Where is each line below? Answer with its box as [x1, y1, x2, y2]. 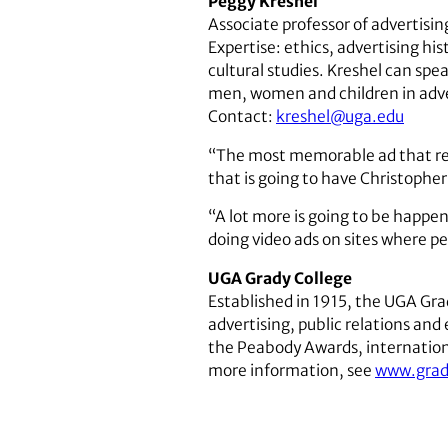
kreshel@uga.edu [276, 107, 404, 127]
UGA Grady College [208, 268, 352, 288]
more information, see [208, 360, 375, 380]
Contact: [208, 107, 276, 127]
